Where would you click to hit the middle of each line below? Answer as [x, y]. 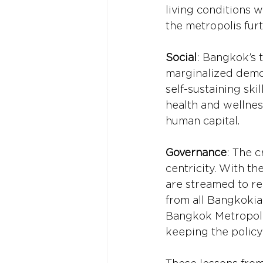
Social [181, 57]
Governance [196, 152]
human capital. [203, 120]
